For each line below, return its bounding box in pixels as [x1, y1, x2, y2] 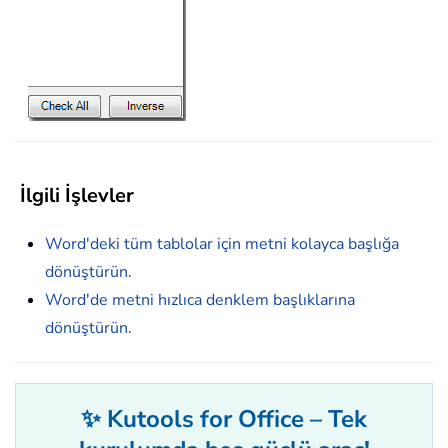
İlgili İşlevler [15, 181, 134, 209]
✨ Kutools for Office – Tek [81, 402, 367, 435]
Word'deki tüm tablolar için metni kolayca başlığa [45, 232, 399, 255]
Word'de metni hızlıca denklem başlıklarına [45, 288, 355, 311]
